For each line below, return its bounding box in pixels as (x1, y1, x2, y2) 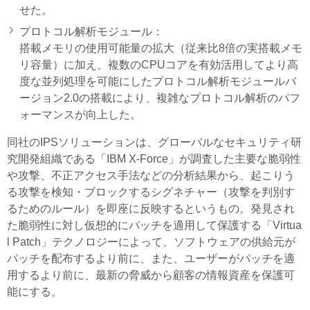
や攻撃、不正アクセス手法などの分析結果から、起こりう (7, 170, 295, 182)
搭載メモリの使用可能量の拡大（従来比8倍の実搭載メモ (19, 42, 302, 55)
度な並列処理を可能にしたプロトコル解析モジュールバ (19, 75, 296, 88)
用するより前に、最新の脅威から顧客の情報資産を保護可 (7, 269, 295, 282)
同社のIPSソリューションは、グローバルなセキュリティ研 (7, 136, 302, 149)
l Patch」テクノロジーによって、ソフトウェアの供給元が (7, 236, 295, 248)
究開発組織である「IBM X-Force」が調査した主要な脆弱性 (7, 153, 301, 165)
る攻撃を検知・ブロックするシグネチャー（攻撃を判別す (7, 186, 295, 199)
